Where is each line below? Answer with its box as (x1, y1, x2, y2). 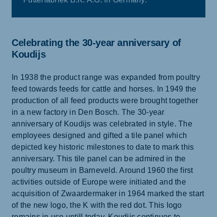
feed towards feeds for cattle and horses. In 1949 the (12, 85, 197, 93)
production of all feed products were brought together (12, 96, 199, 105)
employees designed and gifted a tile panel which (12, 131, 187, 140)
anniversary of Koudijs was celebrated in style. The (12, 120, 192, 128)
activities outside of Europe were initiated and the (12, 178, 186, 186)
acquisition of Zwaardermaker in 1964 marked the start (12, 189, 204, 198)
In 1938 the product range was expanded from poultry (12, 73, 200, 82)
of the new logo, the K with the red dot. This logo (12, 201, 182, 210)
